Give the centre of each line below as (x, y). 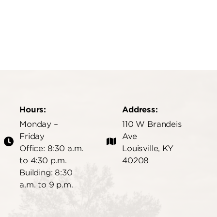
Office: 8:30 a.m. (52, 148)
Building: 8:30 (46, 172)
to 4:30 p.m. (43, 160)
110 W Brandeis (152, 124)
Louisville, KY (148, 148)
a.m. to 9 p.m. (46, 184)
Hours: (33, 109)
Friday (33, 136)
